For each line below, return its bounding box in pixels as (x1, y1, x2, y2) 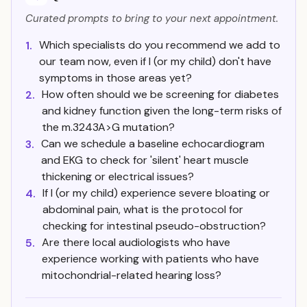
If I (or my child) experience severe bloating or (42, 186, 270, 200)
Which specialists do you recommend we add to (39, 38, 280, 52)
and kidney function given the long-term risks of (42, 103, 282, 118)
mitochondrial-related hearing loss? (42, 268, 221, 282)
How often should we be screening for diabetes (42, 87, 279, 101)
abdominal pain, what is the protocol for (42, 202, 243, 217)
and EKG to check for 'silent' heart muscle (41, 153, 249, 167)
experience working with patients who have (42, 251, 259, 266)
